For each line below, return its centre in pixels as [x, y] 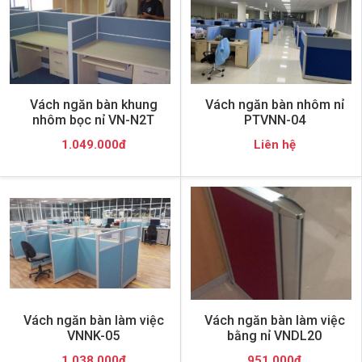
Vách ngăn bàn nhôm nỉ [274, 105]
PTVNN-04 [274, 120]
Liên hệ [274, 145]
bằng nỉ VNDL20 [274, 336]
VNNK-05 [93, 336]
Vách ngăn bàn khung [93, 105]
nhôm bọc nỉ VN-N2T [93, 120]
